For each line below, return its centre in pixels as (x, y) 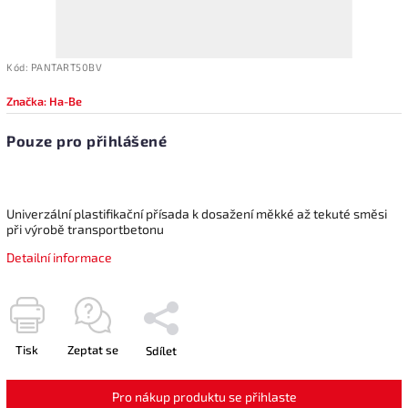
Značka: (28, 101)
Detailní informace (59, 257)
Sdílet (161, 350)
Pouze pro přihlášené (87, 140)
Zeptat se (93, 349)
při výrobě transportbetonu (85, 229)
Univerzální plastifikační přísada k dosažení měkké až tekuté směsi (197, 213)
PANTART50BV (66, 66)
